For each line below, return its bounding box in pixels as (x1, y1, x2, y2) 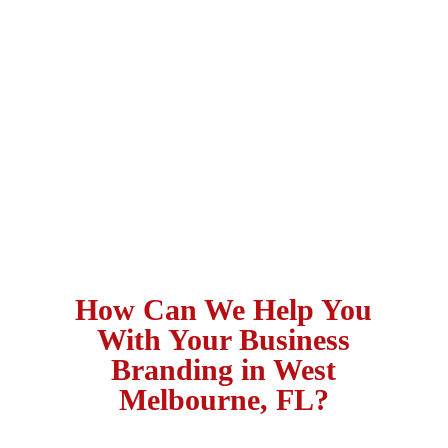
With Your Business (97, 322, 351, 357)
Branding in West (111, 352, 337, 387)
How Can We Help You (75, 292, 373, 327)
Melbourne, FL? (118, 382, 329, 417)
